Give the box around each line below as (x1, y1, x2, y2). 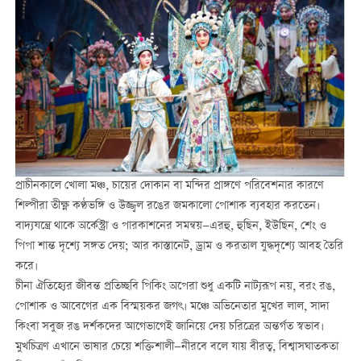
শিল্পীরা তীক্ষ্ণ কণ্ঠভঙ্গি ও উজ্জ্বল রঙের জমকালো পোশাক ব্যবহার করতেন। (15, 197, 320, 216)
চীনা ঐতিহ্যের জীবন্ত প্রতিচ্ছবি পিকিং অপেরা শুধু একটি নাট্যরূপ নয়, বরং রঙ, (15, 278, 335, 297)
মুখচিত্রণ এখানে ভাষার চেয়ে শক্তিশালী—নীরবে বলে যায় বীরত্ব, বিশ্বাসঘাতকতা (15, 338, 338, 357)
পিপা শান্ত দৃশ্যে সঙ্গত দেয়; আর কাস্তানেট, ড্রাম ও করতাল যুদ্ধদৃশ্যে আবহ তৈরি (15, 238, 343, 256)
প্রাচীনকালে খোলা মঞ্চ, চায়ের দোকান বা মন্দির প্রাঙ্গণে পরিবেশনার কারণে (15, 177, 324, 196)
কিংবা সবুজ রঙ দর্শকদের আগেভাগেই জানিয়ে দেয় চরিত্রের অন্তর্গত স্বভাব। (15, 318, 324, 337)
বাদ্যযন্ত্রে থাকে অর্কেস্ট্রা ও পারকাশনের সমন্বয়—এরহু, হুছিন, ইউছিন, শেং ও (15, 218, 326, 236)
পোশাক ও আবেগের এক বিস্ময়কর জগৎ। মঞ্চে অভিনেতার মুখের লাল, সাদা (15, 298, 329, 317)
